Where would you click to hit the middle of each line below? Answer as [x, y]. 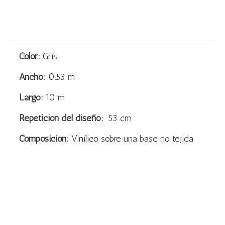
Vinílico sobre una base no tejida [131, 138]
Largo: [31, 97]
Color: [30, 56]
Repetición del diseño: [63, 118]
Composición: [44, 138]
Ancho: [34, 77]
